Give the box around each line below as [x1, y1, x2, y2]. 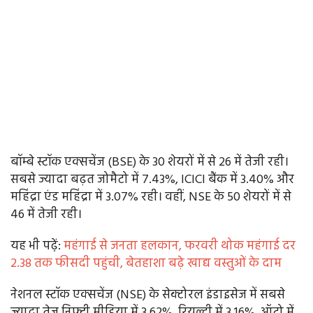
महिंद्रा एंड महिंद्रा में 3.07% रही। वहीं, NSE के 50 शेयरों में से [10, 187, 291, 208]
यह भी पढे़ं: [10, 236, 64, 257]
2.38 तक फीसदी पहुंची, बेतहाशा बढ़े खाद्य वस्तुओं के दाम [10, 254, 282, 275]
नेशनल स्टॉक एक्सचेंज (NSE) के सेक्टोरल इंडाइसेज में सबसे [10, 285, 285, 306]
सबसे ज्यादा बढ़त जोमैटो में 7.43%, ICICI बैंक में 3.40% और [10, 170, 294, 191]
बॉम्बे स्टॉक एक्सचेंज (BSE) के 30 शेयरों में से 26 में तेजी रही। [10, 152, 289, 173]
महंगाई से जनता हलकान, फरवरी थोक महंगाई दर [64, 236, 296, 257]
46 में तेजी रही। [10, 205, 85, 226]
